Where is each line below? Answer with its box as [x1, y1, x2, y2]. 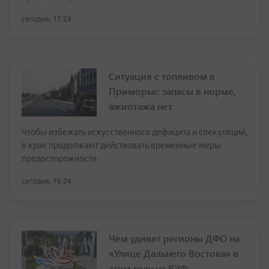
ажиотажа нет [109, 100, 172, 113]
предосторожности [22, 154, 97, 164]
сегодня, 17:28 [22, 15, 71, 23]
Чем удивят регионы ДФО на [109, 232, 240, 245]
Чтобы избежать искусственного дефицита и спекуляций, [22, 127, 247, 138]
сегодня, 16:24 [22, 177, 71, 186]
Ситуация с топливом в [109, 70, 215, 83]
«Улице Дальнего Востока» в [109, 247, 238, 260]
